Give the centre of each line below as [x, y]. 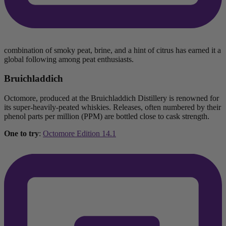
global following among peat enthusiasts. [69, 59]
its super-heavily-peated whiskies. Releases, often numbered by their [112, 107]
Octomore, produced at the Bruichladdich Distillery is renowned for [111, 98]
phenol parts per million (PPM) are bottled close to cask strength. [107, 117]
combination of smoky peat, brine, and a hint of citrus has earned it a [112, 50]
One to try [21, 134]
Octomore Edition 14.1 [79, 134]
